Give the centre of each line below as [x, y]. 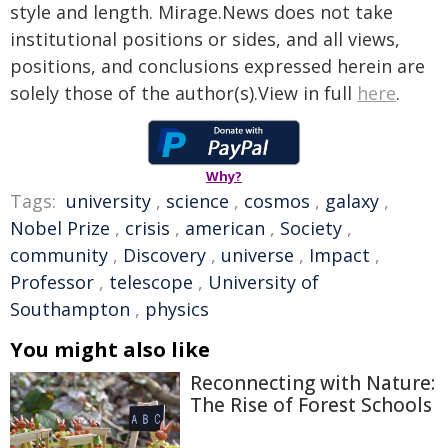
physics [177, 308]
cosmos [277, 200]
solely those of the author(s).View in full [183, 92]
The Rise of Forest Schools [311, 404]
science [197, 200]
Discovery [164, 254]
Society [311, 227]
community [59, 254]
